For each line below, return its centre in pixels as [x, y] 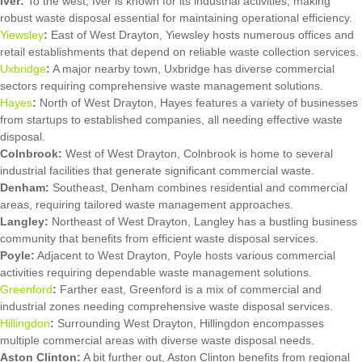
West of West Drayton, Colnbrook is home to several [198, 153]
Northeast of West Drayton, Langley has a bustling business [203, 221]
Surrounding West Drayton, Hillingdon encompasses [189, 323]
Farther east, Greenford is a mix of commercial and [189, 289]
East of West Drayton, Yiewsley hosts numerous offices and [201, 34]
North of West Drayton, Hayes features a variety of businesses [197, 102]
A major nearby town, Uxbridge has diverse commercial [192, 68]
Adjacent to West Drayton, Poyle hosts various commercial [185, 255]
